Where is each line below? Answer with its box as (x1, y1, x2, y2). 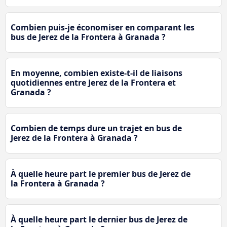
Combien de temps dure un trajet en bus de (11, 123, 182, 134)
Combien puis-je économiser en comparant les (11, 22, 195, 33)
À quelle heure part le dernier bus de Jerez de (11, 214, 187, 225)
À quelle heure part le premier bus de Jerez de (11, 168, 191, 180)
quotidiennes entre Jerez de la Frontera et (11, 77, 176, 89)
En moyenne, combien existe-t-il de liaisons (11, 67, 182, 79)
